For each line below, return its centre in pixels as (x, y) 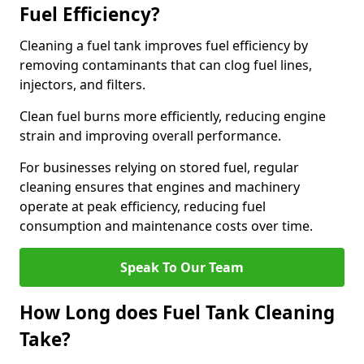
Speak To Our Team (182, 267)
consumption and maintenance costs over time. (166, 226)
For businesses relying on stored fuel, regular (159, 167)
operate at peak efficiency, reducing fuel (143, 206)
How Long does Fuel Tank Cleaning (177, 312)
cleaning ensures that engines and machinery (160, 187)
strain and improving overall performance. (152, 136)
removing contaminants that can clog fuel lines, (166, 65)
